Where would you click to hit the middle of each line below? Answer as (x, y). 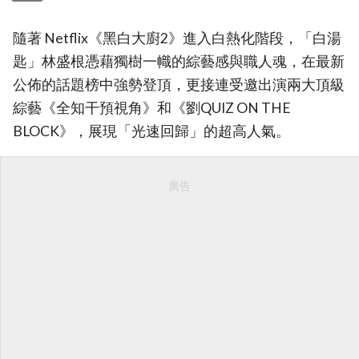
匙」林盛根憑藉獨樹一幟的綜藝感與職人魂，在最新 (179, 61)
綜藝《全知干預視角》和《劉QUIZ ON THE (152, 107)
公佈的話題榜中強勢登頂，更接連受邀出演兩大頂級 (179, 84)
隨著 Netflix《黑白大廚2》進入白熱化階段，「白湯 (177, 38)
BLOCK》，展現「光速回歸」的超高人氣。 (151, 131)
